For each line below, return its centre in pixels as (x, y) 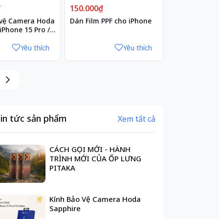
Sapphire (65, 208)
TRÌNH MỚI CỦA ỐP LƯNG (96, 158)
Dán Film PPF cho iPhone (110, 21)
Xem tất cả (136, 119)
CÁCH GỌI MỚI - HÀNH (90, 149)
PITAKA (63, 167)
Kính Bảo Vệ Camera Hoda (95, 199)
